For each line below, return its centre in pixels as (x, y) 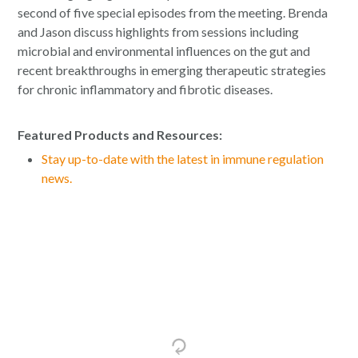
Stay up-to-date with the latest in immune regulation (183, 159)
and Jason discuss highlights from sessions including (159, 32)
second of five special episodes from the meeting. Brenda (173, 12)
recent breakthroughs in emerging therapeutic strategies (172, 70)
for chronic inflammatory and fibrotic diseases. (145, 89)
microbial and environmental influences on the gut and (164, 51)
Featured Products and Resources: (120, 135)
